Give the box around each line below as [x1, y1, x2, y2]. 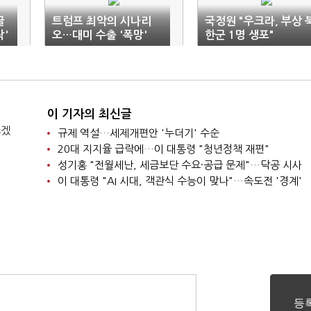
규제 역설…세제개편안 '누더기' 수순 [57, 128, 219, 138]
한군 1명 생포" [205, 30, 274, 40]
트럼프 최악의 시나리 [52, 16, 151, 26]
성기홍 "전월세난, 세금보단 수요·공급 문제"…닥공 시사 [57, 160, 302, 170]
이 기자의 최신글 [47, 108, 132, 120]
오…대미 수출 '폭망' [52, 30, 147, 40]
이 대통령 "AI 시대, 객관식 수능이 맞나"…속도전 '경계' [57, 176, 302, 186]
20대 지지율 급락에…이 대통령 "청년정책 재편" [57, 144, 269, 154]
